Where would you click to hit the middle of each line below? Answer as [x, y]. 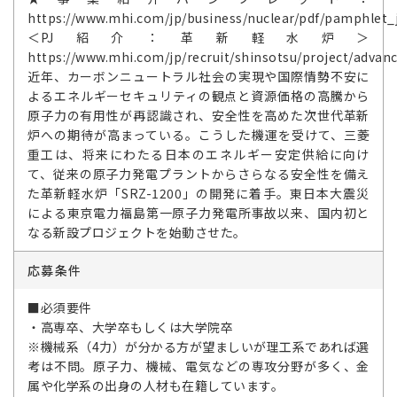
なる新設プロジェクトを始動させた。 [137, 232]
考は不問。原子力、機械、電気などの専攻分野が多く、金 [198, 366]
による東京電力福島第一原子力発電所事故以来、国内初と [198, 213]
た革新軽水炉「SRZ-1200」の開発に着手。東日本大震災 [198, 193]
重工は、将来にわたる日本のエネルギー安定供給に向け [198, 154]
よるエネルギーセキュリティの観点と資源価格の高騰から [198, 96]
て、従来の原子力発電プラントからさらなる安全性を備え [198, 174]
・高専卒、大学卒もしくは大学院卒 [130, 327]
